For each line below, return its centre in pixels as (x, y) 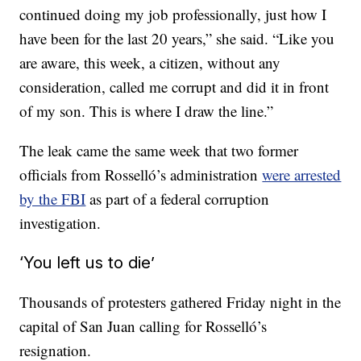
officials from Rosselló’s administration (141, 174)
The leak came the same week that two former (159, 150)
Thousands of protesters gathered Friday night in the (180, 302)
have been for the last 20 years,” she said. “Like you (177, 38)
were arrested (302, 174)
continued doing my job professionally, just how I (173, 14)
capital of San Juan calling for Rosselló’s (143, 326)
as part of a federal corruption (178, 199)
